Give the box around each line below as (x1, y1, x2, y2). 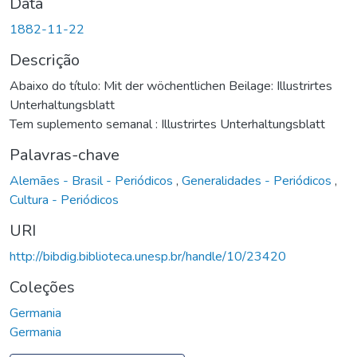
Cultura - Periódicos (10, 190, 119, 209)
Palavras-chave (10, 143, 120, 166)
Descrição (10, 49, 80, 71)
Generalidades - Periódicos (182, 171, 335, 190)
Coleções (10, 276, 75, 298)
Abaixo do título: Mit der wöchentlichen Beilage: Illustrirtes (10, 76, 332, 95)
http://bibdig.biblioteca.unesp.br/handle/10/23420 (10, 247, 286, 265)
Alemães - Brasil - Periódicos (10, 171, 176, 190)
